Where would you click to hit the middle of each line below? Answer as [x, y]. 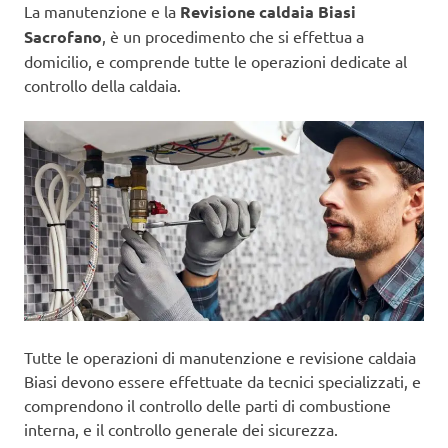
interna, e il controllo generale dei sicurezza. [181, 429]
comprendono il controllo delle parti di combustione [207, 405]
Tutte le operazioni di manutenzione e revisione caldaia [220, 357]
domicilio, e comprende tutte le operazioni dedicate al [215, 61]
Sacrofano [63, 36]
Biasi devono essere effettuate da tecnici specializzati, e [222, 381]
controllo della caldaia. [102, 85]
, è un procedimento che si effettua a [233, 36]
